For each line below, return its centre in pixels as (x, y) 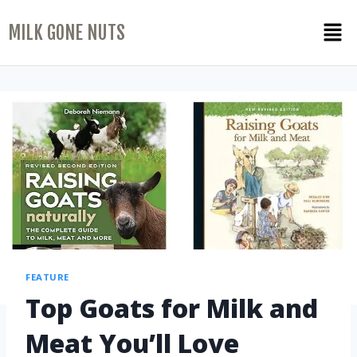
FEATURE (47, 277)
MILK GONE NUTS (67, 33)
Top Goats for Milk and (172, 308)
